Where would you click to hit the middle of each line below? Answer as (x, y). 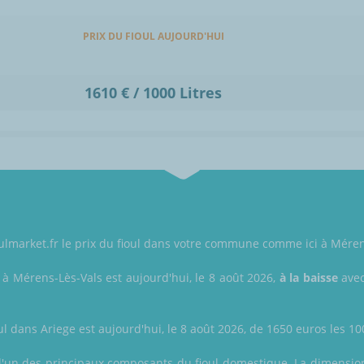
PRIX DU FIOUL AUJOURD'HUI (153, 37)
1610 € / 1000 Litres (153, 93)
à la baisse (308, 278)
